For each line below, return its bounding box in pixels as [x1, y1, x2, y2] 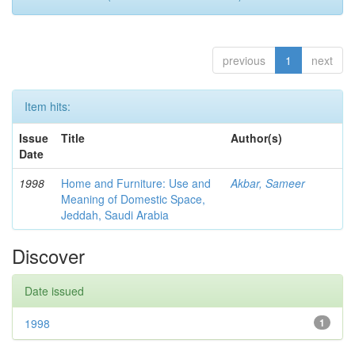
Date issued [25, 283, 84, 299]
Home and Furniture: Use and [61, 175, 211, 191]
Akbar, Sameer [231, 175, 305, 191]
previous [223, 52, 265, 68]
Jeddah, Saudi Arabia [61, 207, 169, 223]
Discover [12, 242, 85, 269]
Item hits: [25, 98, 71, 114]
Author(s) [231, 130, 282, 146]
